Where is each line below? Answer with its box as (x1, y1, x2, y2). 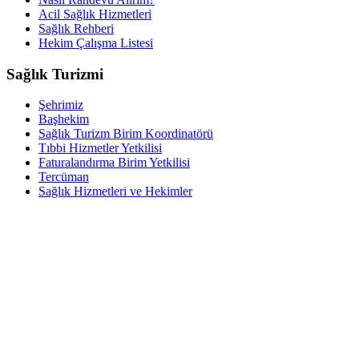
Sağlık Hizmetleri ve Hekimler (38, 184, 192, 199)
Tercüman (38, 170, 89, 184)
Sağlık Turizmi (6, 65, 103, 83)
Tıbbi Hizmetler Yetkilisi (38, 141, 162, 155)
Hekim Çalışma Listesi (38, 35, 153, 50)
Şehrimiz (38, 98, 83, 112)
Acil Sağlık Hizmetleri (38, 6, 151, 21)
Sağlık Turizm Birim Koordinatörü (38, 127, 213, 141)
